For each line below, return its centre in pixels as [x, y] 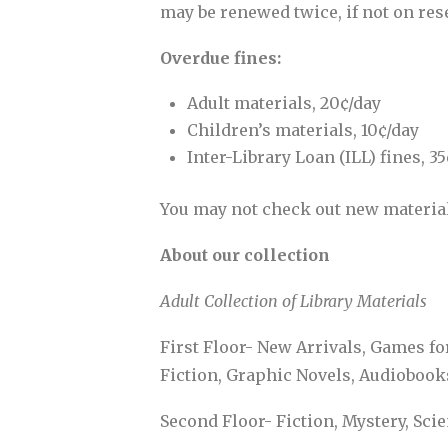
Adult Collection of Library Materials [293, 301]
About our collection [244, 255]
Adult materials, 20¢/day [283, 103]
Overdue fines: [222, 58]
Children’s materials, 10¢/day [302, 130]
